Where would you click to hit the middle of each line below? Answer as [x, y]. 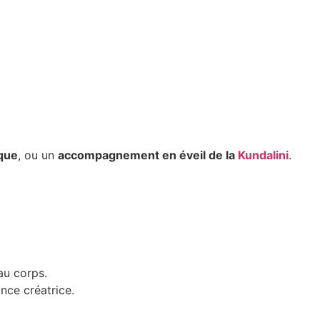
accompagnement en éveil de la [148, 155]
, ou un [38, 155]
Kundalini [263, 155]
